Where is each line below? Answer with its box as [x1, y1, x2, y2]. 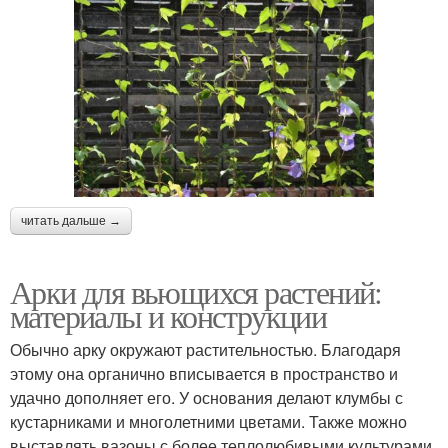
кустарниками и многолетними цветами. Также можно [10, 409, 407, 433]
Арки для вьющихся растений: [10, 269, 382, 313]
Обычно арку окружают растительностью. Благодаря [10, 337, 401, 361]
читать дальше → [21, 213, 121, 228]
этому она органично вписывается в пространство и [10, 361, 398, 385]
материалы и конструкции [10, 293, 327, 337]
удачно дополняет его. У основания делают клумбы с [10, 385, 403, 409]
